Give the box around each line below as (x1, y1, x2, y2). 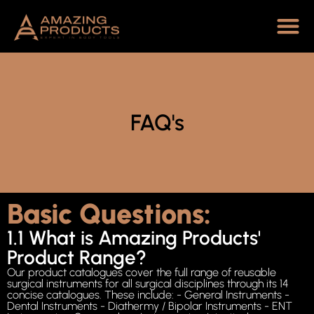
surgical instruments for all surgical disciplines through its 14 (7, 277, 289, 291)
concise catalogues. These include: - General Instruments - (7, 288, 289, 302)
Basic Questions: (7, 197, 211, 231)
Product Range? (7, 245, 146, 270)
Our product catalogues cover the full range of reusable (7, 266, 276, 280)
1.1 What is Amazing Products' (7, 226, 261, 250)
